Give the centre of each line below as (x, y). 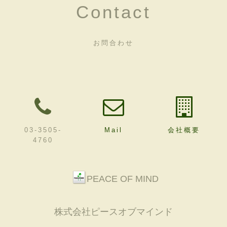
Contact (113, 12)
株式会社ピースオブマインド (113, 212)
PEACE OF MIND (122, 179)
